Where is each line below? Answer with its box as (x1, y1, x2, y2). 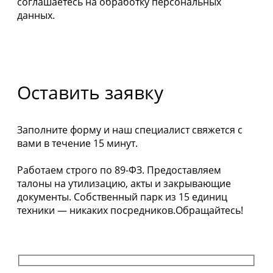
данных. (17, 8, 55, 22)
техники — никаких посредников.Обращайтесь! (17, 203, 243, 217)
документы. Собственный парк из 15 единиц (17, 190, 227, 204)
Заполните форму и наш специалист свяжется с (17, 122, 243, 136)
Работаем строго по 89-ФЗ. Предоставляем (17, 163, 221, 177)
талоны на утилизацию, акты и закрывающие (17, 176, 231, 190)
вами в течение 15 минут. (17, 136, 138, 150)
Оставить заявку (17, 79, 163, 105)
